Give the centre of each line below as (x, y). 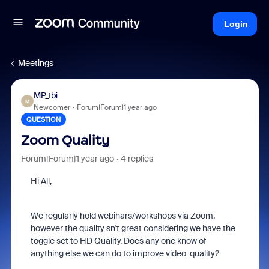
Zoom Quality (65, 140)
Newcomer (52, 107)
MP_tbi (45, 95)
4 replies (137, 159)
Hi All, (41, 181)
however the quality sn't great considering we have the (133, 228)
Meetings (36, 63)
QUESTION (43, 119)
